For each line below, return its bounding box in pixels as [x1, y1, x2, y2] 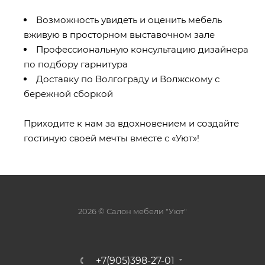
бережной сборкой [24, 88, 113, 99]
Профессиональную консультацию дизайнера [36, 43, 248, 55]
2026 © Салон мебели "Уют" [78, 206, 187, 216]
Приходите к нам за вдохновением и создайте [24, 117, 239, 129]
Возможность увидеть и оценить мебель [36, 14, 222, 25]
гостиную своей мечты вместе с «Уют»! [24, 132, 199, 144]
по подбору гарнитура [24, 58, 128, 70]
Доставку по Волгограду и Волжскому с [36, 73, 219, 85]
